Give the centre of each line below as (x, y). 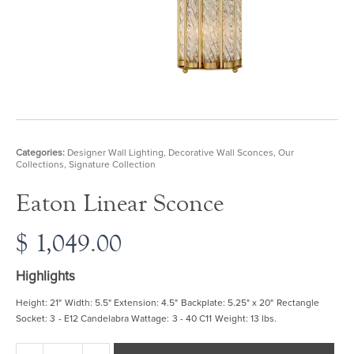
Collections (40, 165)
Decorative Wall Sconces (221, 153)
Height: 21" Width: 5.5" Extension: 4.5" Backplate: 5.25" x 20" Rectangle (168, 303)
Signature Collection (112, 165)
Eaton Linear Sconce (120, 203)
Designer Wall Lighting (115, 153)
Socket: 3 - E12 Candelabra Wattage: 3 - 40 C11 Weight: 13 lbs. (146, 319)
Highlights (45, 277)
